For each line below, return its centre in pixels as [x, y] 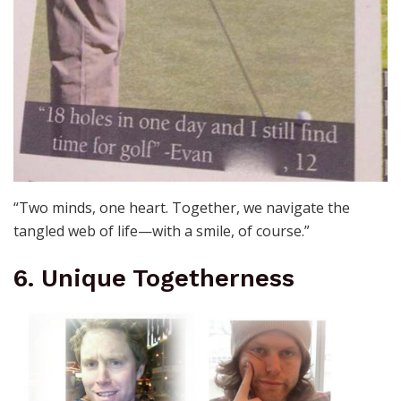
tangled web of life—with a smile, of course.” [162, 230]
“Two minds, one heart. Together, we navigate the [182, 207]
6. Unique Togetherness [154, 279]
